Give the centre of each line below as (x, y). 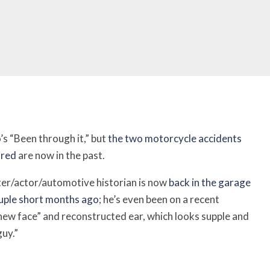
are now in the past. (61, 155)
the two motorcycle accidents (175, 138)
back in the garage (210, 182)
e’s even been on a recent (164, 199)
